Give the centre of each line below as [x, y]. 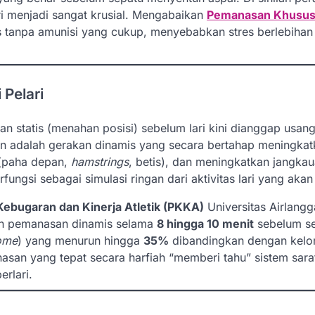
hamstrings [100, 161]
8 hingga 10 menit [205, 223]
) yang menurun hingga [81, 240]
